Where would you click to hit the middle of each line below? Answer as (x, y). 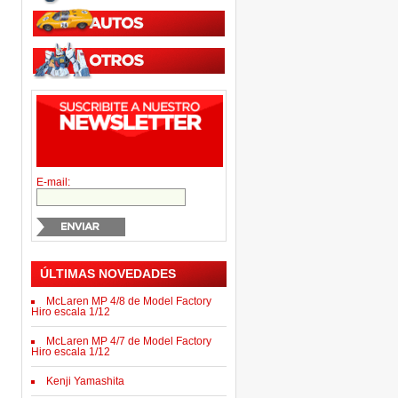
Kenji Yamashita (85, 381)
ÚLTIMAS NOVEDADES (108, 274)
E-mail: (53, 182)
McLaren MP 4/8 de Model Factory (129, 301)
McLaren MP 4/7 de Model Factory (129, 341)
